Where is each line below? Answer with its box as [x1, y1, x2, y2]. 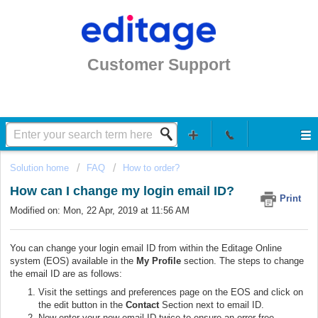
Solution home [10, 163, 72, 173]
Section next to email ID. [162, 299, 264, 310]
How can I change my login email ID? [10, 184, 234, 199]
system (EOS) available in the [10, 255, 136, 266]
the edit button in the [38, 299, 126, 310]
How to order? [123, 163, 180, 173]
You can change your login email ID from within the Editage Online [10, 242, 282, 253]
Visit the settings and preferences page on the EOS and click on [38, 286, 303, 297]
